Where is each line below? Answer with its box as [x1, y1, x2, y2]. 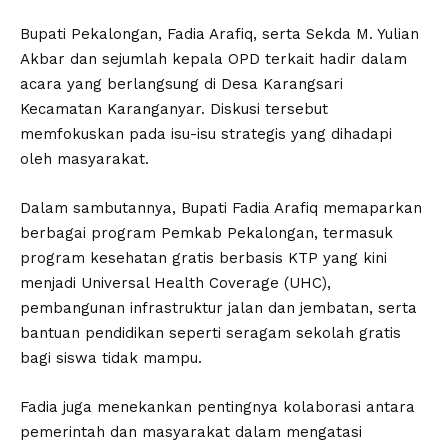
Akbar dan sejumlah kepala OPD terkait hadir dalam [20, 49, 407, 68]
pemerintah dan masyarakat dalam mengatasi [20, 422, 362, 441]
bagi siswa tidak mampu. [20, 348, 202, 367]
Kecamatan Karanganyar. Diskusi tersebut [20, 99, 328, 118]
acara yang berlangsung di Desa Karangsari [20, 74, 343, 93]
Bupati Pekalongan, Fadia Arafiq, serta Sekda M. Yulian [20, 24, 419, 43]
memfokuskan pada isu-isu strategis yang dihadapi [20, 124, 392, 143]
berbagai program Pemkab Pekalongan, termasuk [20, 223, 393, 242]
